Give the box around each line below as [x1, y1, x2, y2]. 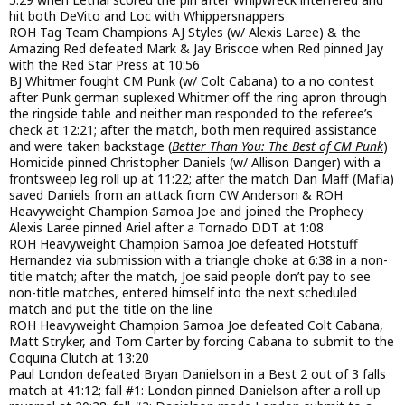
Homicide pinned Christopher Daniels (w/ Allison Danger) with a [9, 154, 381, 172]
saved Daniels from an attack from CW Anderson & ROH [9, 186, 343, 204]
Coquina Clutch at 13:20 [9, 349, 149, 367]
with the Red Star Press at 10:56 [9, 56, 200, 74]
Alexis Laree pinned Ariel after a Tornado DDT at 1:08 [9, 219, 324, 237]
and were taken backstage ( [9, 137, 172, 155]
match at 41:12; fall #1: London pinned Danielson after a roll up [9, 381, 381, 400]
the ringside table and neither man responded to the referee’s [9, 105, 372, 123]
